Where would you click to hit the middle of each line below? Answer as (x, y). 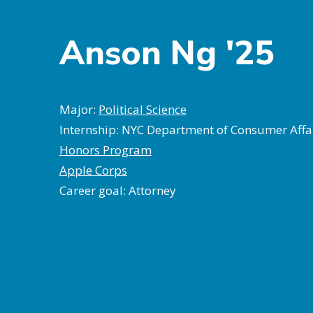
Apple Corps (93, 170)
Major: (79, 109)
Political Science (142, 109)
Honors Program (105, 150)
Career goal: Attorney (117, 190)
